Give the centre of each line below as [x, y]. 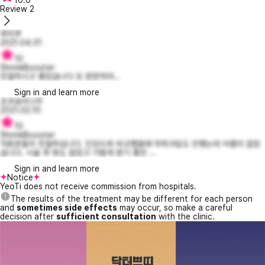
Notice [20, 177]
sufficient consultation [106, 216]
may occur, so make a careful [175, 207]
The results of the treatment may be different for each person [132, 198]
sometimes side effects [67, 207]
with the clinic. [185, 216]
